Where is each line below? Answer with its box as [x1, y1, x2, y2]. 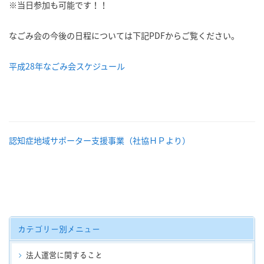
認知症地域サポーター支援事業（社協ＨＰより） [9, 134, 190, 147]
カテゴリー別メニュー [18, 222, 100, 235]
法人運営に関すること [26, 248, 103, 260]
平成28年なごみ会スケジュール [9, 60, 125, 73]
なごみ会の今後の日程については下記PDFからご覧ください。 [9, 29, 239, 42]
